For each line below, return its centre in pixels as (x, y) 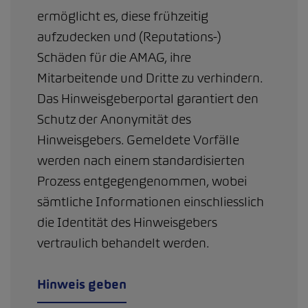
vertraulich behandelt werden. (123, 243)
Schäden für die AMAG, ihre (114, 57)
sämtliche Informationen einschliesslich (151, 201)
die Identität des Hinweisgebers (127, 222)
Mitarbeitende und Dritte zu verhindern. (150, 78)
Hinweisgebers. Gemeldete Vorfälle (138, 140)
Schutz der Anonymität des (114, 119)
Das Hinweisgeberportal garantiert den (148, 98)
